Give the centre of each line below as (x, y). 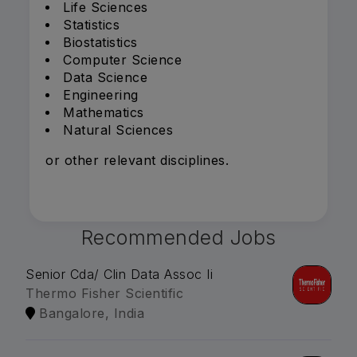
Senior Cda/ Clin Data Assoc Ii (119, 275)
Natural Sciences (118, 130)
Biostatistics (100, 43)
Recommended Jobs (178, 238)
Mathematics (104, 113)
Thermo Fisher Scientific (104, 294)
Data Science (105, 78)
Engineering (101, 95)
